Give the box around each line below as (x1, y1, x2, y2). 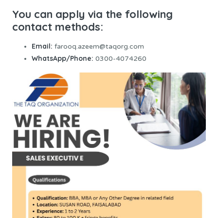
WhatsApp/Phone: (32, 54, 93, 63)
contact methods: (12, 19, 103, 34)
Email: (32, 41, 53, 51)
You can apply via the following (12, 7, 173, 21)
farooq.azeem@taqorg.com (53, 42, 144, 51)
